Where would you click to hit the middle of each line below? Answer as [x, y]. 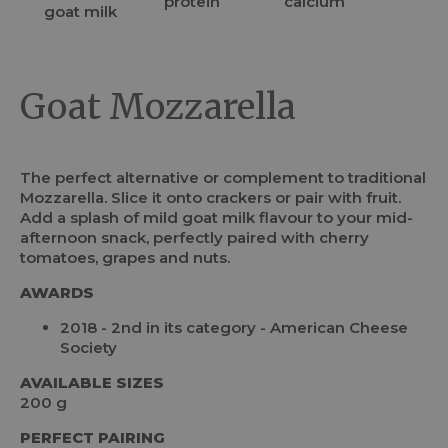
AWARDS [57, 292]
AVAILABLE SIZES [92, 382]
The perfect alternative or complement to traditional [223, 177]
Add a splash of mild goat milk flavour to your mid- [216, 217]
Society [88, 347]
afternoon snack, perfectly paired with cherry [194, 237]
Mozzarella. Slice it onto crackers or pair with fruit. [210, 197]
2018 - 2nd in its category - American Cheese [234, 327]
